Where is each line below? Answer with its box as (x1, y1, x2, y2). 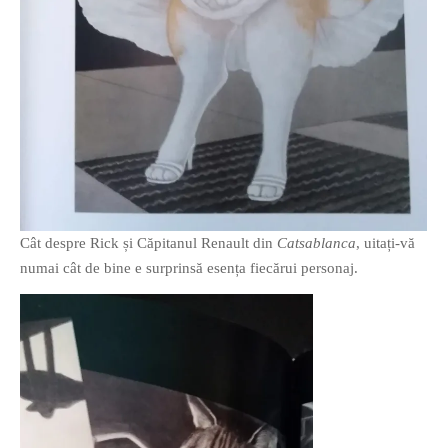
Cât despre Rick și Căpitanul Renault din (20, 235, 277, 252)
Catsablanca (277, 235, 356, 252)
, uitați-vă (356, 235, 415, 252)
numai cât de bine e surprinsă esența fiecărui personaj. (20, 260, 358, 277)
